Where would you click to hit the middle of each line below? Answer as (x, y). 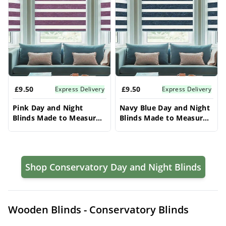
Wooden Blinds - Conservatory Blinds (98, 210)
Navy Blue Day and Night (165, 108)
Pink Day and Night (48, 108)
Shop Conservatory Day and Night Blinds (113, 167)
